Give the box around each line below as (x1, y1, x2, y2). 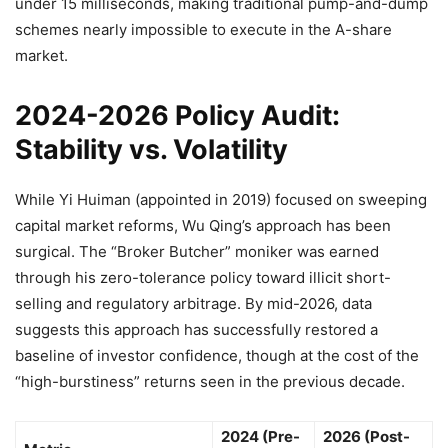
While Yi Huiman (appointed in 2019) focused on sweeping (15, 189, 427, 209)
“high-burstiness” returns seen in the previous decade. (15, 371, 405, 391)
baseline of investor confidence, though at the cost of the (15, 345, 419, 365)
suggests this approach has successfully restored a (15, 319, 378, 339)
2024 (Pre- (221, 426, 300, 446)
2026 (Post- (323, 426, 410, 446)
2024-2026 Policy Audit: (15, 98, 340, 132)
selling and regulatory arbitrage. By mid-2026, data (15, 293, 372, 313)
